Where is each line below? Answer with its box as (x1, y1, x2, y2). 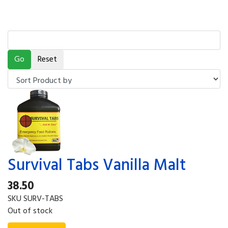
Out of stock (8, 204, 52, 218)
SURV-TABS (23, 192, 63, 206)
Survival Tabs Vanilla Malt (8, 152, 186, 179)
